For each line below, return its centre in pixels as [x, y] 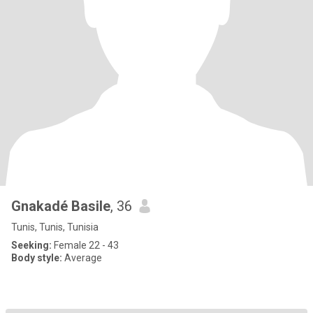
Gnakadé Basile [61, 206]
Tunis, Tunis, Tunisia [55, 227]
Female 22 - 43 [85, 245]
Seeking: [31, 245]
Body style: [37, 258]
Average [82, 258]
